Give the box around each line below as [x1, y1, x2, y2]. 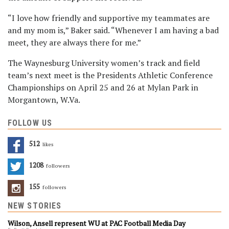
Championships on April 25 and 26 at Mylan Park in [8, 82, 198, 93]
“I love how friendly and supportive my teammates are [8, 12, 210, 24]
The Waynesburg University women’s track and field [8, 57, 200, 68]
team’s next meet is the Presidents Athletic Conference [8, 70, 213, 81]
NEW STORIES [8, 201, 62, 211]
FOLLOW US [8, 118, 52, 128]
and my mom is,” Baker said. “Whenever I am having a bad [8, 25, 219, 36]
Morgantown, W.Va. [8, 94, 82, 105]
